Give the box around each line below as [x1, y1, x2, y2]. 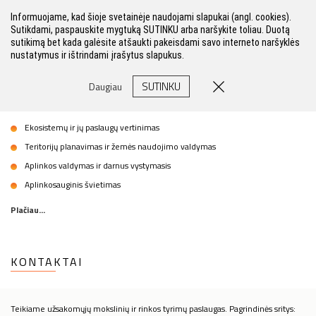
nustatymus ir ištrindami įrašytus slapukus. [11, 49, 184, 61]
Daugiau [89, 79, 122, 94]
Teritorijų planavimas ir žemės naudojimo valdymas [25, 140, 218, 153]
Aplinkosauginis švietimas [25, 178, 121, 191]
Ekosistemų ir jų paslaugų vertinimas [25, 121, 159, 134]
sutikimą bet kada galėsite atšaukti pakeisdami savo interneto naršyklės [11, 37, 300, 48]
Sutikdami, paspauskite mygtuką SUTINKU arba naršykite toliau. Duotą [11, 24, 290, 35]
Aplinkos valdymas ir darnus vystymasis [25, 159, 171, 172]
